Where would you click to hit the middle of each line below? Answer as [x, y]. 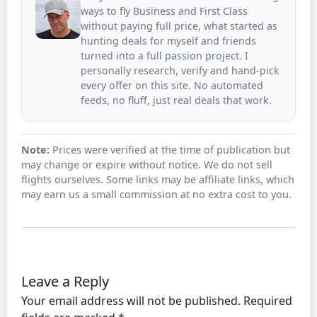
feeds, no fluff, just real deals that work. [177, 100]
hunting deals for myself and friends [169, 40]
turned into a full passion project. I [165, 55]
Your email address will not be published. [131, 300]
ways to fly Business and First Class [165, 11]
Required [268, 300]
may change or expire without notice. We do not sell [147, 165]
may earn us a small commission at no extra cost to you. [156, 195]
